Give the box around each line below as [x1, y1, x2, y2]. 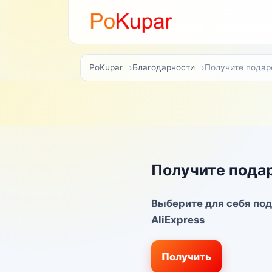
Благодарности [132, 63, 195, 73]
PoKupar [89, 63, 123, 73]
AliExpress [151, 214, 205, 226]
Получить [161, 250, 211, 263]
